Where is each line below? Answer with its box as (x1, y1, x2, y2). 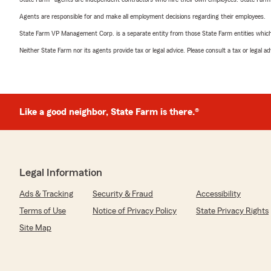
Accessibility (196, 190, 241, 199)
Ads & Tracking (19, 190, 73, 199)
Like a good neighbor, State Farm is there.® (19, 107, 199, 117)
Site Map (19, 224, 51, 233)
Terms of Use (19, 207, 66, 216)
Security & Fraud (93, 190, 153, 199)
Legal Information (19, 167, 102, 178)
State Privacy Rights (196, 207, 269, 216)
